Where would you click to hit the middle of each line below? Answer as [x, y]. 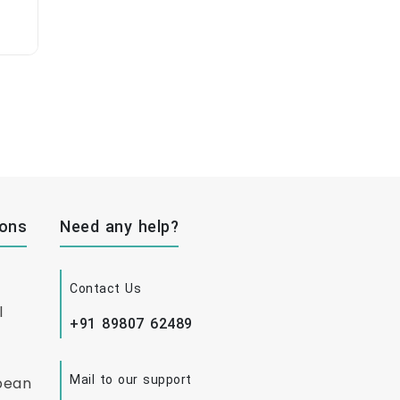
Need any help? [119, 227]
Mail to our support [131, 380]
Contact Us [105, 289]
